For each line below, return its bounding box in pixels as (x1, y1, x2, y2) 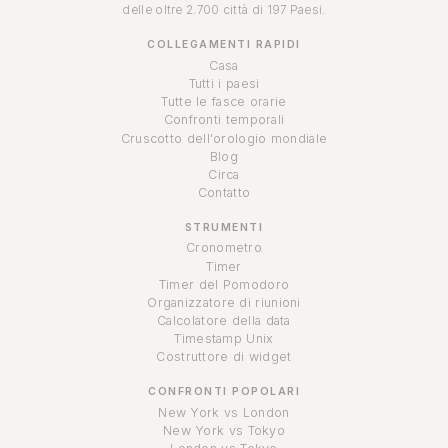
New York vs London (158, 404, 290, 420)
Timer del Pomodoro (158, 276, 290, 292)
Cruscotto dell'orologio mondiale (120, 130, 328, 146)
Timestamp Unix (174, 331, 274, 347)
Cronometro (186, 240, 262, 256)
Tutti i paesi (188, 76, 260, 92)
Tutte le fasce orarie (161, 94, 287, 110)
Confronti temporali (163, 112, 285, 128)
